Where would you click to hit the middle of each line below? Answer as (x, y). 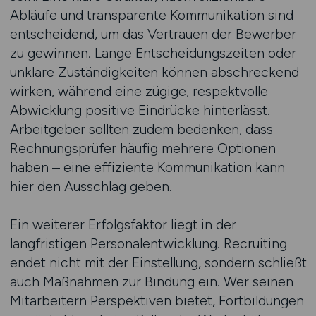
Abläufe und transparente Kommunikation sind (151, 15)
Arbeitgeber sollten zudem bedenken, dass (141, 129)
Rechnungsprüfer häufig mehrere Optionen (142, 148)
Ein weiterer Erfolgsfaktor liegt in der (123, 224)
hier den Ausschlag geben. (91, 186)
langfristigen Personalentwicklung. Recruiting (148, 243)
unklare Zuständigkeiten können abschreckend (154, 72)
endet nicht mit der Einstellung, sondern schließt (158, 262)
